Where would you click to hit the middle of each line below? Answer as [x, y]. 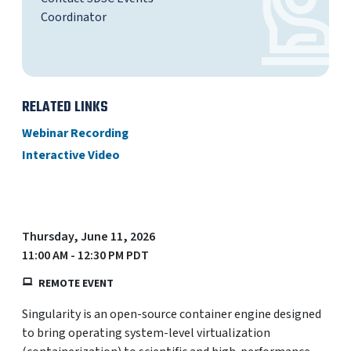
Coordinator [74, 17]
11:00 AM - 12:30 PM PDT [85, 255]
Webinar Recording [75, 133]
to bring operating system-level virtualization [146, 333]
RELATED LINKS [65, 108]
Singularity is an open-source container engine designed [172, 314]
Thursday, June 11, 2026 [89, 237]
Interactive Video [71, 155]
